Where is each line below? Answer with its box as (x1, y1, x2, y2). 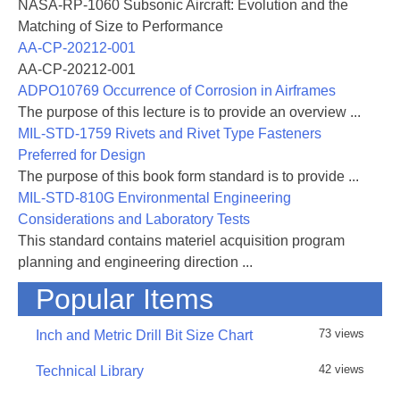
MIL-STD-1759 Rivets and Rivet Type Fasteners (18, 126, 321, 141)
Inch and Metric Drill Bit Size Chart (36, 328, 253, 343)
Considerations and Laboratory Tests (18, 212, 250, 227)
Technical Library (36, 363, 144, 379)
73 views (319, 327, 364, 340)
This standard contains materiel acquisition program (18, 233, 345, 248)
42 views (319, 362, 364, 376)
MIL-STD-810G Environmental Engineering (18, 190, 291, 205)
